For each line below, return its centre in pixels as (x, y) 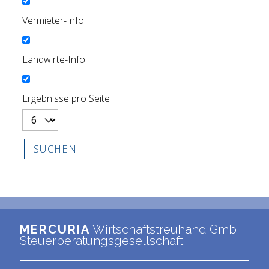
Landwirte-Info (53, 59)
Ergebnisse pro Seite (66, 98)
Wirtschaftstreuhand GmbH (168, 229)
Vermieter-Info (53, 21)
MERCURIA (55, 229)
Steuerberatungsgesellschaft (101, 240)
